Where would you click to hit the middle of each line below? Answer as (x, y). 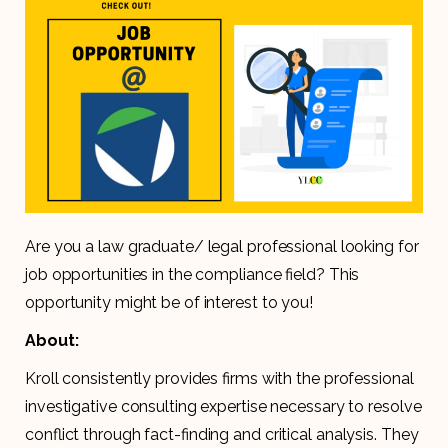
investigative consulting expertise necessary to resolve (223, 406)
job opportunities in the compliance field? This (192, 274)
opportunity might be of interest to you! (169, 302)
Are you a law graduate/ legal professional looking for (222, 246)
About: (52, 340)
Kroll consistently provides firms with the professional (219, 378)
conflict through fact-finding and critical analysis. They (222, 434)
